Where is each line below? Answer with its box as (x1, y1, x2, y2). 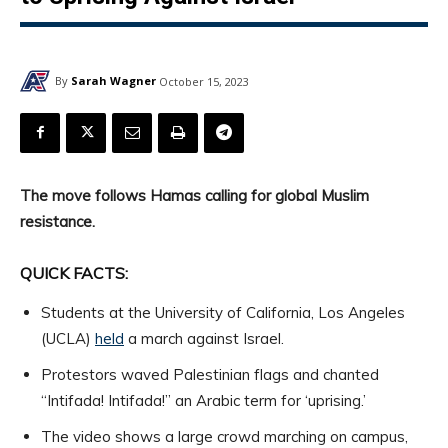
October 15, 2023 (159, 73, 249, 89)
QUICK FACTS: (20, 262, 128, 283)
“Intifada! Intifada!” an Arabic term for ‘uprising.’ (41, 390, 366, 410)
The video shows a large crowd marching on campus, (41, 426, 408, 446)
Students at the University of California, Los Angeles (41, 302, 405, 322)
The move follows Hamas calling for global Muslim (20, 185, 369, 205)
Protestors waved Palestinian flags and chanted (41, 364, 379, 384)
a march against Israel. (124, 328, 284, 348)
